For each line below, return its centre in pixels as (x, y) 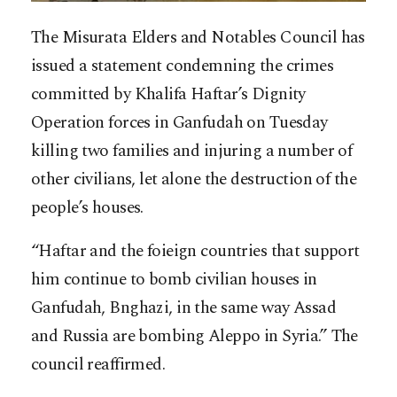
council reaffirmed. (98, 365)
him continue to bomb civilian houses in (174, 280)
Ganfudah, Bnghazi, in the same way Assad (184, 308)
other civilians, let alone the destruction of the (194, 180)
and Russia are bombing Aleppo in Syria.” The (195, 337)
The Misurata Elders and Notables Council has (198, 38)
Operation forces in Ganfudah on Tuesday (179, 123)
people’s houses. (87, 208)
